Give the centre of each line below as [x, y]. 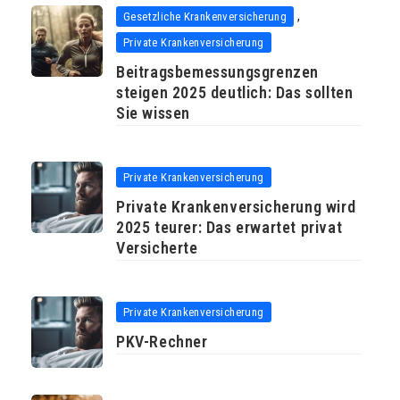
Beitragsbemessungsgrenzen [217, 72]
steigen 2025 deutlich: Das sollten [235, 93]
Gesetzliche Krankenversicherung [205, 17]
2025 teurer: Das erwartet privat [229, 228]
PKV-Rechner [164, 342]
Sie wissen [153, 113]
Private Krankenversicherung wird [236, 207]
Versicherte [157, 248]
